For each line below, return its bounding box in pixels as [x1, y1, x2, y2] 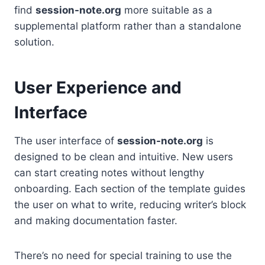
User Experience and [14, 77, 182, 98]
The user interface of [14, 134, 117, 147]
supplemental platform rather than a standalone [14, 20, 241, 32]
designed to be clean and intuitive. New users [14, 150, 233, 163]
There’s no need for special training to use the [14, 249, 232, 261]
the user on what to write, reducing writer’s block [14, 198, 246, 211]
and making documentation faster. [14, 214, 177, 227]
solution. [14, 35, 54, 48]
